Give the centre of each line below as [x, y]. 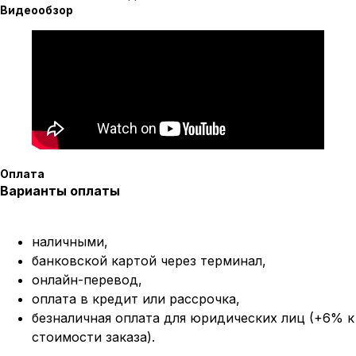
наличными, [70, 241]
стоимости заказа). [93, 337]
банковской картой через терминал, [149, 260]
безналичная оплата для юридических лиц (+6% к [193, 317]
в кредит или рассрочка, [160, 298]
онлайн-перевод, [87, 279]
